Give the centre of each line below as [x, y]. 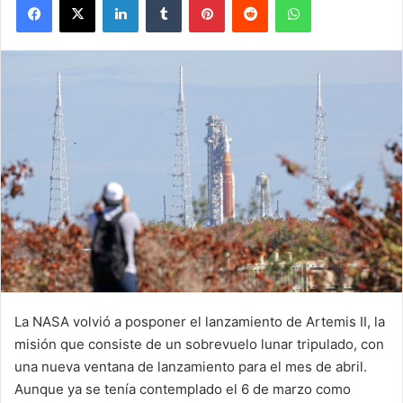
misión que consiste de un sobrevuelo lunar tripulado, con [199, 344]
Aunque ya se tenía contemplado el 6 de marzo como [183, 389]
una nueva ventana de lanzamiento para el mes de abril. [191, 366]
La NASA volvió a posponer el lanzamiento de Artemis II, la [200, 321]
